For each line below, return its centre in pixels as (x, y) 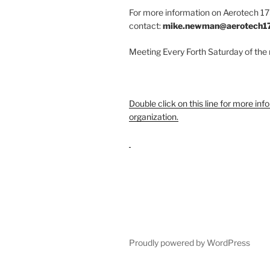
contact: (146, 26)
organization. (154, 117)
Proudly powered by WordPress (190, 243)
